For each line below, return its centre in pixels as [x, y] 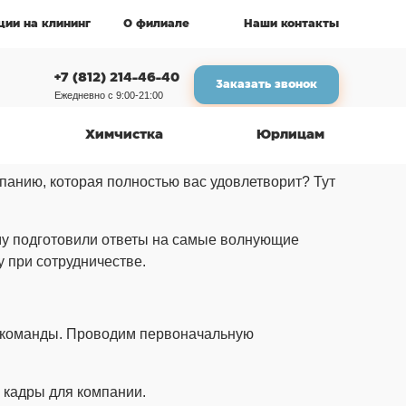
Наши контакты [291, 24]
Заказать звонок [266, 84]
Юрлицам [290, 135]
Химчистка [124, 135]
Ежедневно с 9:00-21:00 [108, 95]
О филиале [158, 24]
